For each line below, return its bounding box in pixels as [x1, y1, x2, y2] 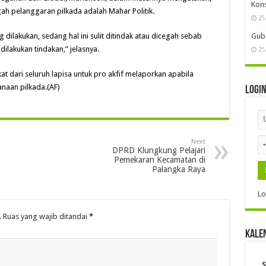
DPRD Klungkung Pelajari [112, 145, 205, 156]
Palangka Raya [151, 164, 205, 175]
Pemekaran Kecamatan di [113, 155, 205, 165]
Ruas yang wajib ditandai [2, 212, 89, 221]
